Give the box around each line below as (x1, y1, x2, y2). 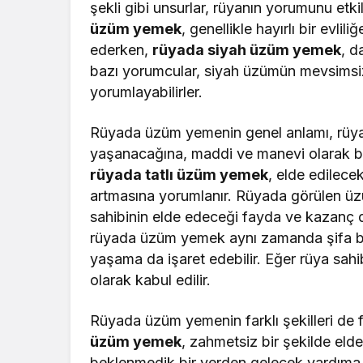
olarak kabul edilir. (90, 271, 211, 289)
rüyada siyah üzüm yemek (152, 41, 342, 59)
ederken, (90, 41, 153, 59)
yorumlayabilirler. (90, 83, 203, 101)
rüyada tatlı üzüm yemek (90, 166, 269, 184)
